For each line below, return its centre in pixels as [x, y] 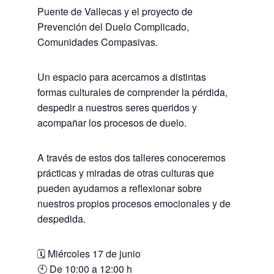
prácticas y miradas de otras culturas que [125, 173]
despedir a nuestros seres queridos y [117, 107]
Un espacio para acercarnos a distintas [121, 77]
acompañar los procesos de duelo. [112, 123]
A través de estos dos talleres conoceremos [131, 157]
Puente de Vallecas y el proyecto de [115, 11]
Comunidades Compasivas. [97, 42]
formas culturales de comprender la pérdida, [132, 92]
